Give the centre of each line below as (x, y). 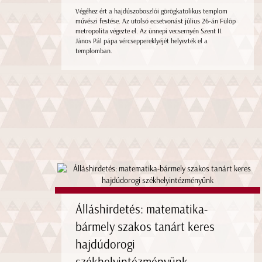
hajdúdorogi (105, 244)
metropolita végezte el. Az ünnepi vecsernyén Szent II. (149, 31)
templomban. (94, 51)
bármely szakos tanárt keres (145, 226)
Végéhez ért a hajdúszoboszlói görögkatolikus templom (151, 11)
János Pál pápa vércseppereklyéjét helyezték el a (141, 41)
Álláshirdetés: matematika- (141, 209)
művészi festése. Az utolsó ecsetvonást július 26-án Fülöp (155, 21)
